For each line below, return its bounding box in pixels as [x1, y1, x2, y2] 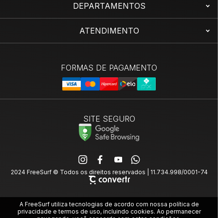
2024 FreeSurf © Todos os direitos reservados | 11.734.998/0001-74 [10, 168, 208, 176]
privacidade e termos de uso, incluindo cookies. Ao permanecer [17, 208, 201, 215]
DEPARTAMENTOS [73, 1, 145, 11]
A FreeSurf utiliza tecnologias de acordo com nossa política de [19, 200, 199, 208]
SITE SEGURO [83, 114, 135, 124]
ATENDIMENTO [79, 26, 139, 36]
